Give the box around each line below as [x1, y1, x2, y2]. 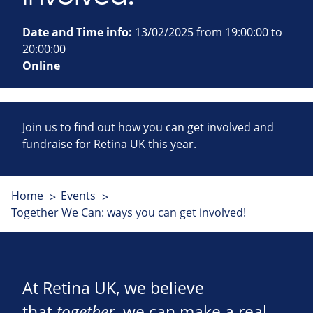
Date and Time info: [22, 24, 135, 41]
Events [60, 188, 96, 204]
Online [22, 58, 60, 74]
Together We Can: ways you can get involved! [11, 205, 246, 221]
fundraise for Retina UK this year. [22, 136, 196, 152]
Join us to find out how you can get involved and [22, 119, 274, 136]
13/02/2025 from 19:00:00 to [135, 24, 282, 41]
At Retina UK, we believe [22, 277, 204, 300]
